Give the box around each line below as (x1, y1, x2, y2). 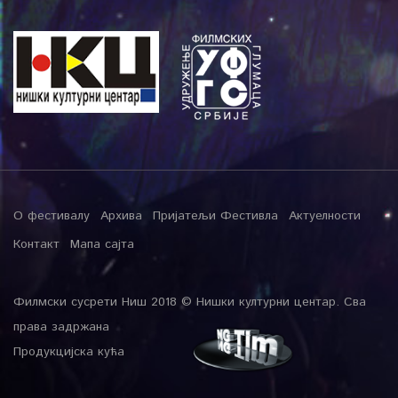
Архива (100, 206, 142, 225)
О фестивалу (13, 206, 90, 225)
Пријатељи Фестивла (153, 206, 278, 225)
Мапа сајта (70, 235, 134, 253)
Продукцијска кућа (13, 342, 124, 361)
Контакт (13, 235, 60, 253)
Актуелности (289, 206, 361, 225)
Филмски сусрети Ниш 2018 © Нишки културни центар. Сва (13, 292, 366, 311)
